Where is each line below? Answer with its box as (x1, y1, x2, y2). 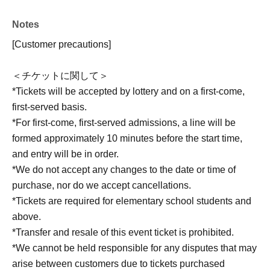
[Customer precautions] (12, 39, 111, 50)
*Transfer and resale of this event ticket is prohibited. (12, 227, 234, 238)
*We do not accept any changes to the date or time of (12, 165, 236, 175)
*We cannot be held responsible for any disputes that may (12, 243, 257, 254)
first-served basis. (12, 102, 87, 113)
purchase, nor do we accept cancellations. (12, 180, 191, 191)
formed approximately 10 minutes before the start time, (12, 133, 242, 144)
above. (12, 212, 41, 222)
